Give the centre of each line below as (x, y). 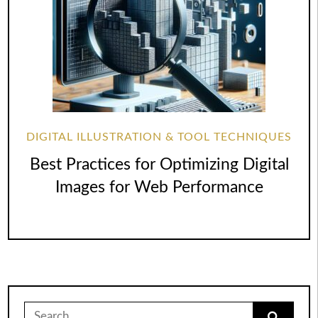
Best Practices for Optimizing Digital (159, 164)
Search (40, 308)
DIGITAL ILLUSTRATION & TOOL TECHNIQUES (159, 137)
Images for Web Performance (159, 187)
